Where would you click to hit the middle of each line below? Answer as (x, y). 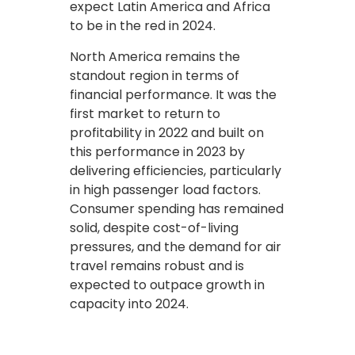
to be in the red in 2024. (143, 25)
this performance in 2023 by (157, 151)
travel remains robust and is (157, 265)
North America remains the (155, 56)
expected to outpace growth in (167, 284)
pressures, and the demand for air (176, 246)
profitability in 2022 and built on (167, 132)
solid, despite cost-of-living (154, 227)
